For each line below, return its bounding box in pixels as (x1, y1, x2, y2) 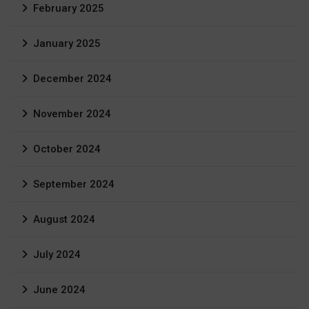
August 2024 (33, 213, 95, 226)
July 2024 (33, 248, 81, 261)
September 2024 (33, 178, 114, 191)
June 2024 (33, 283, 86, 297)
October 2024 (33, 143, 101, 156)
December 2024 (33, 72, 112, 86)
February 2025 (33, 2, 104, 15)
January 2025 (33, 37, 101, 50)
